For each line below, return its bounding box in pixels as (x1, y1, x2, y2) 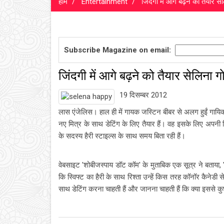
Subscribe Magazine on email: (64, 45, 171, 54)
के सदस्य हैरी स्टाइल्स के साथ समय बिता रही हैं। (58, 131, 185, 140)
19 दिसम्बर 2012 (119, 90, 167, 99)
